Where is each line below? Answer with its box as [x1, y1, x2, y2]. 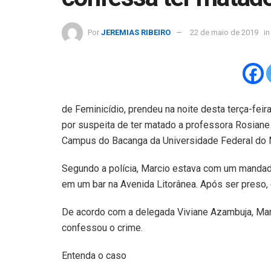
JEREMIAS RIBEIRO [101, 27, 171, 37]
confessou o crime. [62, 221, 143, 233]
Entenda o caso [62, 249, 126, 261]
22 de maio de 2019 [190, 27, 258, 37]
